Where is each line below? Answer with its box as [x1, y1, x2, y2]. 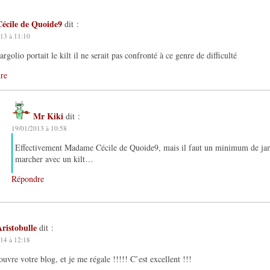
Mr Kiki [33, 109, 63, 122]
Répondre [11, 172, 44, 184]
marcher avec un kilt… [15, 152, 93, 165]
